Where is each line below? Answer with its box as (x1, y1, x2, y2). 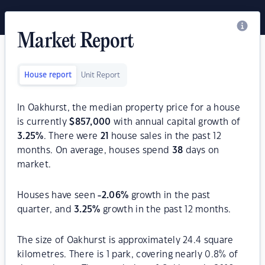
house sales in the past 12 (108, 132, 222, 141)
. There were (43, 132, 101, 141)
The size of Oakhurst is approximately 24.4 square (17, 236, 234, 245)
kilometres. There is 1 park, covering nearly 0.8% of (17, 250, 238, 259)
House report (24, 72, 72, 79)
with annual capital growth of (111, 118, 241, 127)
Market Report (17, 31, 134, 53)
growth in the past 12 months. (100, 205, 231, 214)
